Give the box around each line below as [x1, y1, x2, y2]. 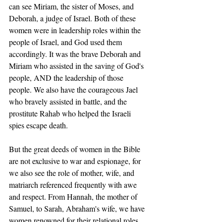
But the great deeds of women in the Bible [9, 144, 142, 154]
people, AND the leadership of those [9, 72, 125, 83]
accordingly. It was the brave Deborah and [9, 49, 143, 59]
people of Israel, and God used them [9, 37, 124, 47]
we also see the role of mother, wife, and [9, 167, 136, 178]
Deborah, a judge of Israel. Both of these [9, 13, 138, 23]
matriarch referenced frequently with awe [9, 179, 139, 190]
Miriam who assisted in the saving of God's [9, 60, 146, 71]
